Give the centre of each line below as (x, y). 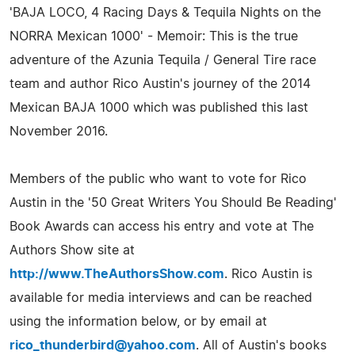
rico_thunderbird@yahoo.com (103, 345)
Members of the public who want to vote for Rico (158, 179)
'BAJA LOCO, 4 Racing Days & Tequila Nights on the (165, 12)
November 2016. (59, 131)
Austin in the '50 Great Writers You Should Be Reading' (173, 202)
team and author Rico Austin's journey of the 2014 (160, 84)
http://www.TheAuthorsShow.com (117, 274)
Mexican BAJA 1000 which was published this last (159, 107)
